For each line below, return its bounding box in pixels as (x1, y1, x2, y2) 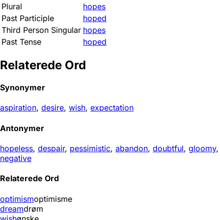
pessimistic (70, 143, 110, 153)
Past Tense (1, 37, 41, 47)
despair (38, 143, 65, 153)
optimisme (34, 193, 72, 204)
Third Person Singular (1, 25, 81, 35)
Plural (1, 1, 22, 11)
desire (41, 103, 64, 113)
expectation (90, 103, 134, 113)
